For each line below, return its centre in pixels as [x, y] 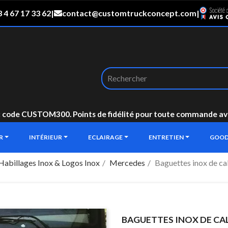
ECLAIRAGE [106, 137]
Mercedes [127, 163]
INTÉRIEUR [46, 137]
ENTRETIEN [167, 137]
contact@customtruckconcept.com [130, 13]
